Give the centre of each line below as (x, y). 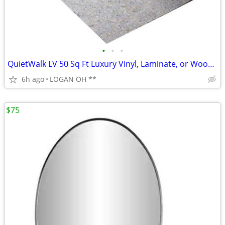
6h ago (33, 79)
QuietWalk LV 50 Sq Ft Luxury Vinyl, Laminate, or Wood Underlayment (211, 64)
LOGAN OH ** (73, 79)
